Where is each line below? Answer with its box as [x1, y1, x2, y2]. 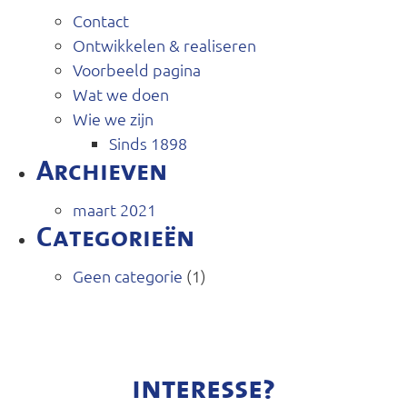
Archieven [36, 158, 167, 184]
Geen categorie [73, 264, 183, 286]
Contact [73, 9, 129, 31]
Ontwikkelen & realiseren [73, 34, 256, 55]
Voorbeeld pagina [73, 58, 201, 80]
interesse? [132, 373, 275, 403]
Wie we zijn [73, 107, 154, 129]
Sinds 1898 [109, 132, 187, 154]
